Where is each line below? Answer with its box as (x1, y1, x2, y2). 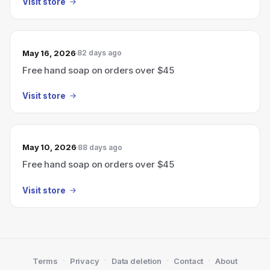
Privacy (69, 256, 99, 266)
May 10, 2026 (22, 142, 77, 152)
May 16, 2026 (22, 48, 76, 58)
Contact (174, 256, 204, 266)
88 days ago (78, 142, 123, 152)
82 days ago (77, 48, 122, 57)
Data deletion (111, 256, 162, 266)
